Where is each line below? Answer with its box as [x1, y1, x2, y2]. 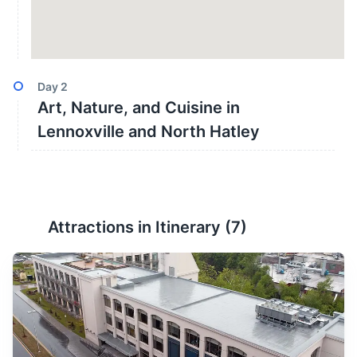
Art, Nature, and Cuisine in [37, 98, 240, 117]
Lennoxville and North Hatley [37, 122, 260, 141]
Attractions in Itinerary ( [48, 218, 231, 237]
